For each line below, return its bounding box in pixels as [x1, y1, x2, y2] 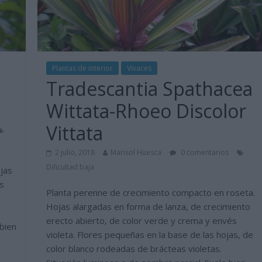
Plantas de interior [52, 63, 113, 74]
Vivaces [127, 63, 152, 74]
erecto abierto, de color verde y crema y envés [46, 215, 237, 227]
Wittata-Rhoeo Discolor [46, 98, 247, 124]
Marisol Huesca [111, 147, 162, 158]
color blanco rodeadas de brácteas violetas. [46, 243, 222, 255]
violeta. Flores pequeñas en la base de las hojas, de [46, 229, 254, 241]
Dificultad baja [46, 162, 95, 173]
